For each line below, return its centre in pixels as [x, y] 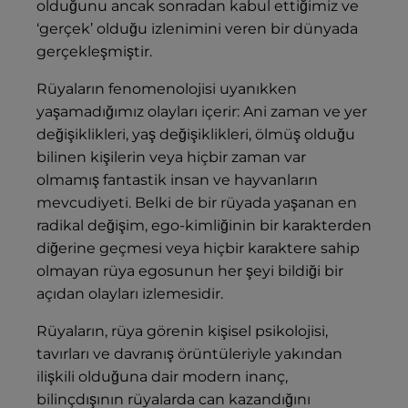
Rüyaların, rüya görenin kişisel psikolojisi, [182, 331]
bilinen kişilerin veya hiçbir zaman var [171, 158]
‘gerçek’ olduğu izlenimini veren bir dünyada [197, 29]
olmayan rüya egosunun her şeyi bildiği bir [190, 271]
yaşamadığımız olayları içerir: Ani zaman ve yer [202, 112]
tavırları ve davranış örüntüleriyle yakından [189, 354]
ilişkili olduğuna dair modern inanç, [162, 377]
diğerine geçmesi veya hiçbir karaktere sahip [198, 249]
